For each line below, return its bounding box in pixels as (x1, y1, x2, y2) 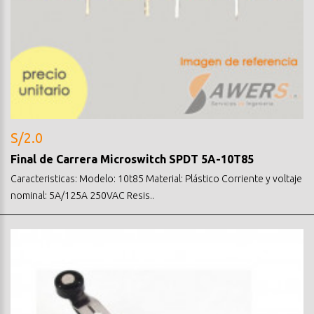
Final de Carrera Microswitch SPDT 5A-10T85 (11, 152, 254, 165)
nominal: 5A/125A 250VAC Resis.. (11, 189, 154, 201)
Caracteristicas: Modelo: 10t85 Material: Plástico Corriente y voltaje (11, 172, 302, 184)
